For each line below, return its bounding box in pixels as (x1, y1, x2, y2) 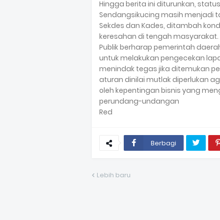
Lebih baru (97, 170, 131, 180)
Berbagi (151, 138, 176, 148)
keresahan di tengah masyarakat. (99, 31, 219, 41)
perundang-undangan (99, 96, 179, 106)
